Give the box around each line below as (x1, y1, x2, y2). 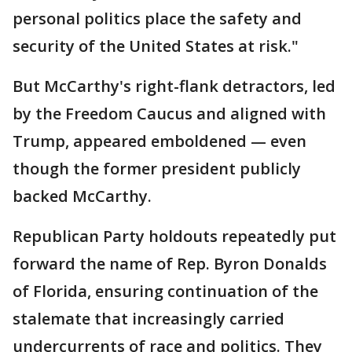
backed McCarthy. (13, 185, 152, 207)
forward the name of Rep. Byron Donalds (13, 252, 327, 274)
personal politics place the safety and (13, 7, 302, 29)
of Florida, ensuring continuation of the (13, 280, 318, 302)
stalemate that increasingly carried (13, 307, 284, 329)
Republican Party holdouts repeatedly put (13, 225, 336, 247)
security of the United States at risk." (13, 35, 299, 57)
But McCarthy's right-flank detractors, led (13, 75, 335, 97)
